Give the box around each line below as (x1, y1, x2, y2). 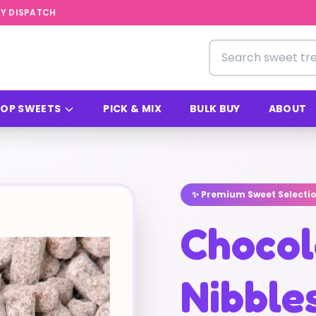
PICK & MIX (103, 102, 162, 116)
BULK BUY (189, 102, 241, 116)
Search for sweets (208, 39, 309, 55)
